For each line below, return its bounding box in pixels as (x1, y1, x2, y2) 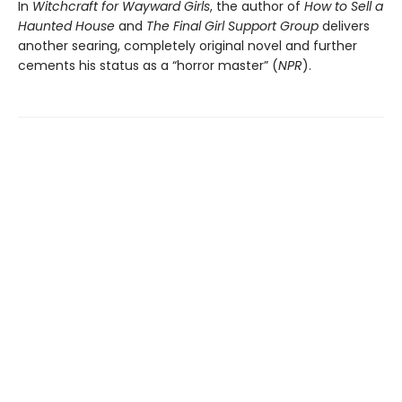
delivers (319, 16, 370, 35)
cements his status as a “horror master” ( (18, 56, 278, 74)
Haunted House (18, 16, 115, 35)
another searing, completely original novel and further (18, 36, 357, 55)
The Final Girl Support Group (146, 16, 319, 35)
